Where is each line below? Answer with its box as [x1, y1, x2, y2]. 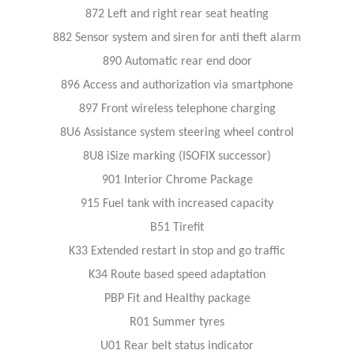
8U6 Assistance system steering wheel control [60, 126, 294, 139]
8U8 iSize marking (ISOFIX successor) [83, 149, 271, 163]
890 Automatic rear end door [102, 55, 252, 68]
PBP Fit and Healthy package [104, 292, 250, 305]
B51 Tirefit [150, 220, 204, 234]
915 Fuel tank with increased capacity [81, 197, 273, 210]
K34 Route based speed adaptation [88, 268, 265, 281]
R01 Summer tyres [130, 315, 224, 329]
